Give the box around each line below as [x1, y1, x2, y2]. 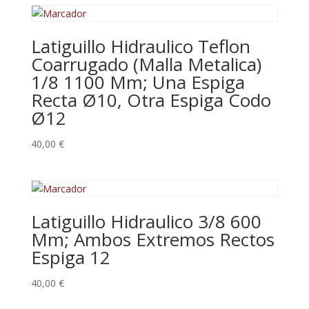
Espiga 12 [30, 244, 110, 270]
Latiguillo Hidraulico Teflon [30, 33, 250, 59]
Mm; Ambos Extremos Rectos [30, 226, 275, 252]
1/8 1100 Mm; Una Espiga [30, 69, 245, 94]
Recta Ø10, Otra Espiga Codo [30, 87, 271, 112]
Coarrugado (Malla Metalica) [30, 51, 261, 77]
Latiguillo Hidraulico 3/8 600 [30, 208, 261, 234]
